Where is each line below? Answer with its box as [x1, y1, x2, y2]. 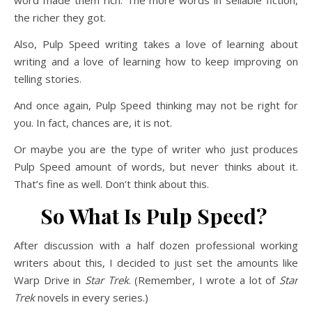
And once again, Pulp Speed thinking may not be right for [14, 98, 298, 112]
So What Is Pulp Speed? [40, 202, 272, 230]
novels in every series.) [35, 290, 148, 304]
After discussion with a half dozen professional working [14, 238, 298, 252]
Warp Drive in [14, 273, 85, 287]
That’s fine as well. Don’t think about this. [14, 177, 209, 191]
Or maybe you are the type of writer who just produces [14, 142, 298, 156]
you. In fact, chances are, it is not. [14, 116, 172, 130]
